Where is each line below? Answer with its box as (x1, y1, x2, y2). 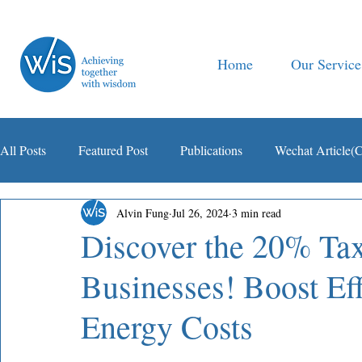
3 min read (232, 204, 281, 221)
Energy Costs (81, 305, 253, 347)
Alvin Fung (116, 204, 169, 221)
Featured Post (78, 141, 148, 158)
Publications (180, 141, 242, 158)
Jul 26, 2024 (172, 204, 229, 221)
